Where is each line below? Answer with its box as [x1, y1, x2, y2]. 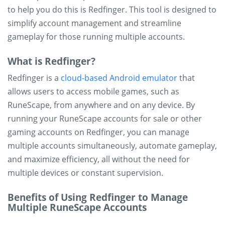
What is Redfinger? [8, 55, 95, 68]
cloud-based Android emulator [61, 72, 177, 83]
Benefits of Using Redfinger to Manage [8, 191, 188, 204]
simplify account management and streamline [8, 18, 181, 29]
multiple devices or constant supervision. [8, 167, 163, 178]
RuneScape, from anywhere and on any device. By [8, 99, 195, 110]
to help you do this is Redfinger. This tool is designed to [8, 4, 216, 15]
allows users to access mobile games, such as [8, 86, 179, 97]
